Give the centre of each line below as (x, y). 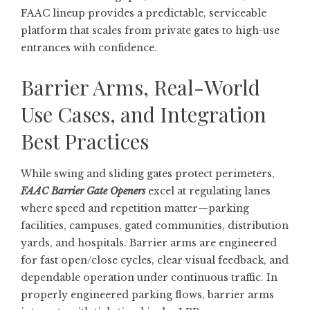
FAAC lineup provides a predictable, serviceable (144, 13)
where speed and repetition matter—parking (135, 208)
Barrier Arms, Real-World (140, 87)
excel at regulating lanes (208, 191)
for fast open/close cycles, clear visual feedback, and (155, 260)
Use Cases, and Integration (144, 114)
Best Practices (85, 141)
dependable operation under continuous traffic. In (149, 277)
